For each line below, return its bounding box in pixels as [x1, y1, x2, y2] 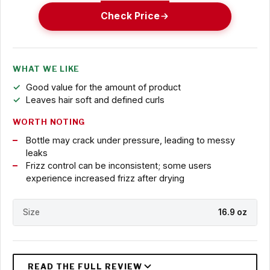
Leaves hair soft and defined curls [25, 94, 165, 105]
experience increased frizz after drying [25, 172, 184, 183]
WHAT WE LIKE [13, 64, 80, 74]
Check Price [101, 10, 160, 22]
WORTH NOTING [13, 117, 86, 127]
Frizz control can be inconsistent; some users [25, 160, 212, 171]
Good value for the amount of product [25, 81, 181, 92]
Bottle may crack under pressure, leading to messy [25, 134, 235, 145]
